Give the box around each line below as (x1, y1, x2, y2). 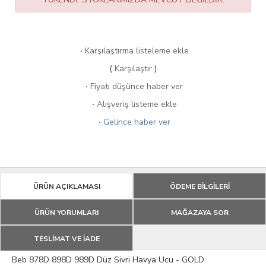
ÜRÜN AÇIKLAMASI (33, 182, 100, 192)
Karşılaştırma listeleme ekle (84, 45, 189, 57)
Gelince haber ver (103, 116, 170, 128)
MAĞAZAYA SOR (170, 208, 229, 218)
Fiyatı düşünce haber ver (90, 81, 183, 93)
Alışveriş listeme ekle (96, 99, 177, 110)
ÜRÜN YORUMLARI (34, 208, 99, 218)
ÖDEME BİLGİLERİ (169, 182, 230, 192)
